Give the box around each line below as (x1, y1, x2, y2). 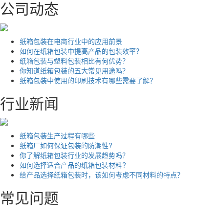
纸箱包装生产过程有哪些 (20, 130, 95, 140)
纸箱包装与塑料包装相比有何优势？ (20, 55, 129, 66)
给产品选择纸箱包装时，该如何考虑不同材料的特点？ (20, 169, 184, 179)
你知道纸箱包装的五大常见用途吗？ (20, 65, 129, 75)
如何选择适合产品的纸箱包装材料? (20, 159, 126, 170)
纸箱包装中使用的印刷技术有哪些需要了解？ (20, 75, 156, 85)
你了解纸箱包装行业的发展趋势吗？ (20, 150, 129, 160)
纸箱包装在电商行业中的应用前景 (20, 36, 122, 46)
